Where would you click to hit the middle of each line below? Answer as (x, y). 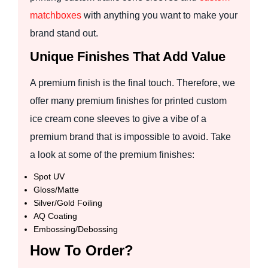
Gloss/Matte (56, 189)
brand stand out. (64, 33)
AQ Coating (55, 216)
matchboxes (56, 15)
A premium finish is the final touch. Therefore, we (133, 83)
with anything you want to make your (159, 15)
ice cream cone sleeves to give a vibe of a (118, 118)
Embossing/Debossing (76, 229)
